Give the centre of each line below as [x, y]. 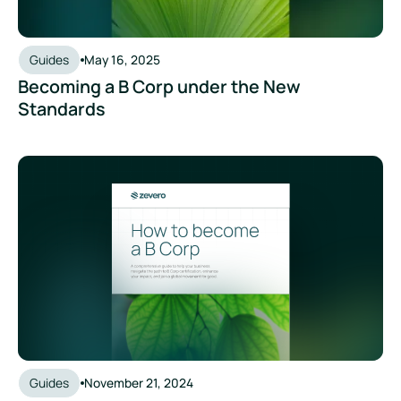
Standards [61, 108]
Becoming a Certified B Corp [107, 164]
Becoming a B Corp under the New [159, 86]
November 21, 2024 [138, 383]
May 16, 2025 [122, 59]
